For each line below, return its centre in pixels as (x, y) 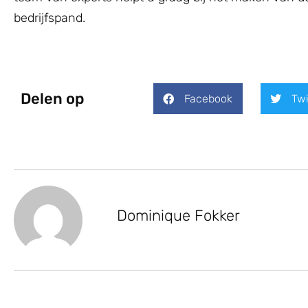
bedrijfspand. (49, 18)
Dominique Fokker (178, 216)
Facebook (208, 99)
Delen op (53, 98)
